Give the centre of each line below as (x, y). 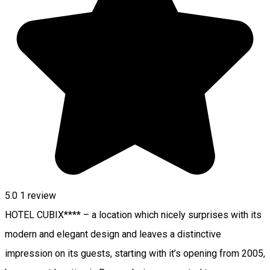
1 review (38, 195)
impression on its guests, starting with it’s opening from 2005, (135, 253)
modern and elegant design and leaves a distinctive (113, 234)
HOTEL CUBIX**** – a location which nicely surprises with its (133, 215)
